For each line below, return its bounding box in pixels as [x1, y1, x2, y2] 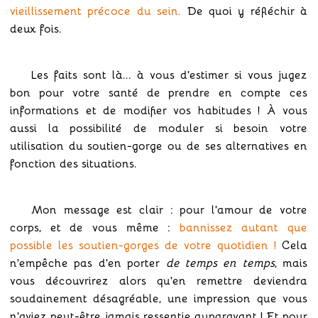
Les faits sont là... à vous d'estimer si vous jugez [31, 66, 307, 83]
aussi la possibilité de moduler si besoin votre [10, 119, 307, 136]
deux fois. [10, 20, 62, 37]
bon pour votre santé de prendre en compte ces [10, 84, 307, 101]
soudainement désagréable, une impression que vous [10, 290, 307, 307]
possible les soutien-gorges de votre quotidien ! [10, 236, 276, 253]
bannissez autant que [179, 219, 307, 236]
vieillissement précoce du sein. [10, 2, 182, 19]
